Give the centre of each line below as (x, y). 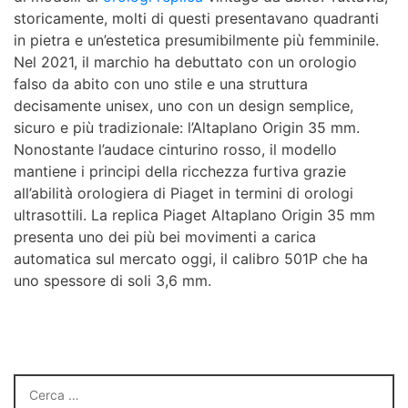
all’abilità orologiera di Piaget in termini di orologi (184, 194)
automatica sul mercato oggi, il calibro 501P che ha (191, 259)
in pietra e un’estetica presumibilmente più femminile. (196, 41)
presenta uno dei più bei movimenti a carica (165, 237)
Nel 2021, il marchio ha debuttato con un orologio (185, 62)
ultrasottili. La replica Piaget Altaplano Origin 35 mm (194, 215)
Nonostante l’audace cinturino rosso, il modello (175, 150)
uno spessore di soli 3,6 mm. (112, 281)
